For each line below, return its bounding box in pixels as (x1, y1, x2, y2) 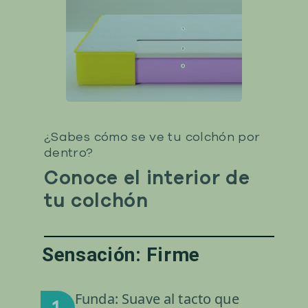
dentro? (44, 144, 93, 161)
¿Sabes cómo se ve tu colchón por (44, 129, 261, 145)
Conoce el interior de (44, 165, 250, 191)
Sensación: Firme (42, 243, 200, 266)
